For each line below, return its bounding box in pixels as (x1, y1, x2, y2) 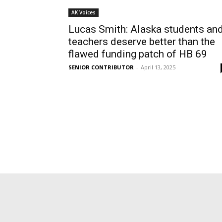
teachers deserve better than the (68, 36, 215, 48)
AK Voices (71, 9, 96, 16)
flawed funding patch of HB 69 (68, 48, 207, 60)
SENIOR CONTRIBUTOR (68, 63, 134, 71)
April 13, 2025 (141, 63, 175, 71)
